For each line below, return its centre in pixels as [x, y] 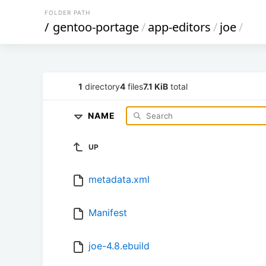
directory [101, 86]
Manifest [108, 213]
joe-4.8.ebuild [119, 246]
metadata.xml [119, 180]
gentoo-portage [96, 27]
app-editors [179, 27]
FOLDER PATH [67, 12]
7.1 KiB [156, 86]
